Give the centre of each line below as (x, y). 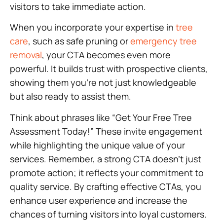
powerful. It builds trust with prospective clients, (109, 69)
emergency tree (164, 41)
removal (26, 55)
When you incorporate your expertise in (93, 27)
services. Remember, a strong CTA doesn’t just (106, 159)
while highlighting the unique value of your (97, 145)
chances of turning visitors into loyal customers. (108, 214)
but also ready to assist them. (71, 96)
